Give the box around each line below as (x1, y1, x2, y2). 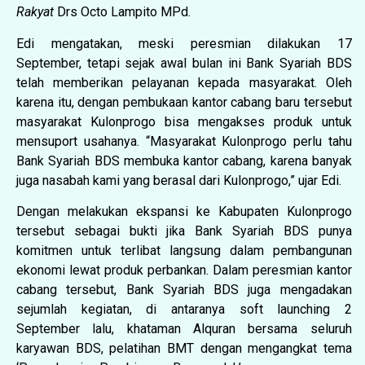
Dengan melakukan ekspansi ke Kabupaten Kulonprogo (16, 204, 352, 220)
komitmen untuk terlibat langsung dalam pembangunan (16, 243, 352, 259)
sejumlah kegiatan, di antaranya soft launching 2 (16, 301, 352, 318)
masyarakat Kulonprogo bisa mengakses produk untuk (16, 113, 352, 130)
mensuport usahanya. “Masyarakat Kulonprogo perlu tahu (16, 133, 352, 149)
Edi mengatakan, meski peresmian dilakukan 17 (16, 35, 352, 51)
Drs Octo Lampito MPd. (57, 4, 191, 20)
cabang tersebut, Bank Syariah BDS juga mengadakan (16, 282, 352, 298)
